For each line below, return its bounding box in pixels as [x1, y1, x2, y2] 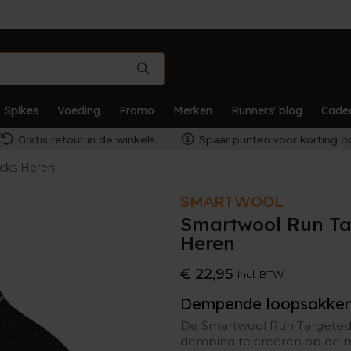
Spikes [5, 103, 38, 118]
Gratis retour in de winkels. [17, 133, 157, 146]
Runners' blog [231, 103, 302, 118]
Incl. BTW [237, 268, 284, 280]
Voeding [57, 103, 100, 118]
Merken [173, 103, 212, 118]
